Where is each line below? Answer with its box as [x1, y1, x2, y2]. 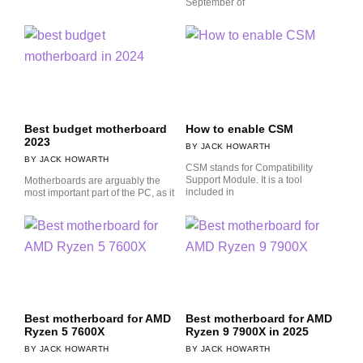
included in [186, 186, 234, 198]
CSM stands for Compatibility [186, 161, 313, 173]
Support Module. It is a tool [186, 173, 302, 186]
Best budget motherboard [24, 122, 167, 135]
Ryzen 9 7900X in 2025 [186, 325, 309, 339]
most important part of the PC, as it [24, 186, 174, 199]
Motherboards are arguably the [24, 174, 160, 186]
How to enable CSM [186, 122, 293, 135]
